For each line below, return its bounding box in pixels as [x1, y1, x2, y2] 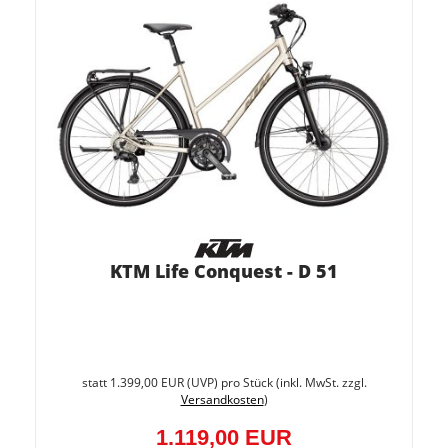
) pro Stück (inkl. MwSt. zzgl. [213, 374, 367, 391]
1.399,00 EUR [109, 374, 184, 391]
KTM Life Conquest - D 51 [110, 259, 338, 283]
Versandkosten [180, 391, 264, 408]
